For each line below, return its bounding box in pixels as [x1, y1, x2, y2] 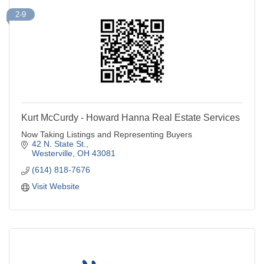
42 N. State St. [31, 138, 86, 148]
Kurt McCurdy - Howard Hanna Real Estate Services [21, 112, 240, 123]
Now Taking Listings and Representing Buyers [21, 129, 192, 139]
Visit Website [31, 181, 80, 191]
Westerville [31, 148, 72, 158]
